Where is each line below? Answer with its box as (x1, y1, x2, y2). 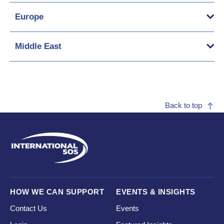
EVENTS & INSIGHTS (116, 187, 195, 196)
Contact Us (10, 204, 47, 212)
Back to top (165, 101, 202, 109)
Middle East (15, 41, 61, 51)
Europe (15, 12, 43, 21)
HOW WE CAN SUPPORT (10, 187, 104, 196)
